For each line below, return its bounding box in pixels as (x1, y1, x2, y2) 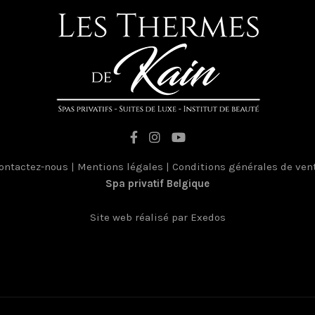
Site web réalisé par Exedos (89, 211, 226, 224)
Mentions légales (77, 160, 163, 173)
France (141, 194, 174, 207)
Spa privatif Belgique (105, 177, 210, 190)
